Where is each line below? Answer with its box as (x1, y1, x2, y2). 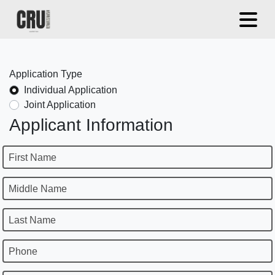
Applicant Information (9, 115, 173, 134)
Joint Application (24, 99, 96, 110)
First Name (9, 152, 56, 163)
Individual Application (24, 84, 117, 95)
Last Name (9, 214, 56, 225)
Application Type (9, 69, 82, 79)
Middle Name (9, 183, 67, 194)
